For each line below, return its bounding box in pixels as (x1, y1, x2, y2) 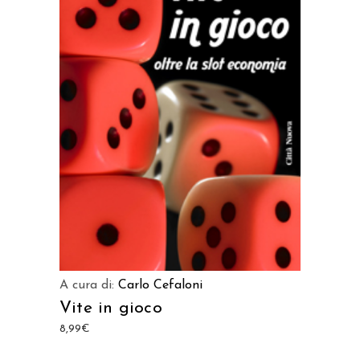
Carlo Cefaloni (118, 279, 202, 292)
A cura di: (59, 279, 118, 292)
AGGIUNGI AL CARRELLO (122, 80, 238, 91)
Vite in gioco (59, 300, 162, 317)
